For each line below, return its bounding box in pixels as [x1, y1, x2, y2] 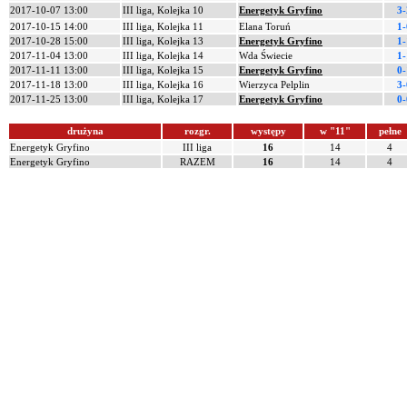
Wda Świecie [239, 50, 293, 61]
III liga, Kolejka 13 [123, 35, 203, 46]
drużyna [66, 125, 104, 136]
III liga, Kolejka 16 [123, 79, 203, 90]
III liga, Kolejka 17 [123, 94, 203, 104]
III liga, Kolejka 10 [123, 5, 203, 15]
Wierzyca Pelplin [239, 79, 310, 90]
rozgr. [184, 125, 211, 136]
